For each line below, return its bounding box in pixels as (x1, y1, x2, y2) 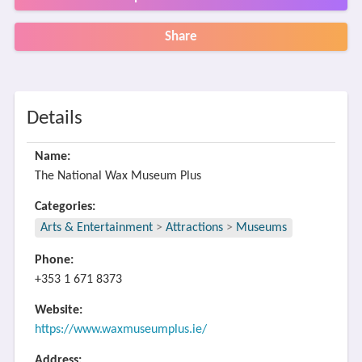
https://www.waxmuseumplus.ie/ (34, 323, 207, 336)
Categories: (34, 200, 95, 213)
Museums (235, 221, 287, 234)
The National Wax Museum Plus (34, 170, 201, 183)
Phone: (34, 254, 74, 267)
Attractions (165, 221, 223, 234)
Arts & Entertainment (40, 221, 156, 234)
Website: (34, 304, 82, 317)
